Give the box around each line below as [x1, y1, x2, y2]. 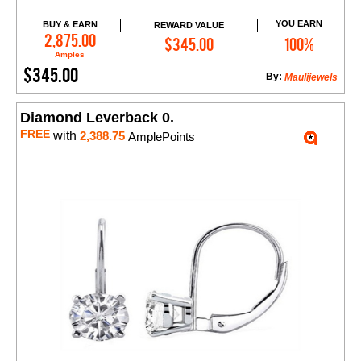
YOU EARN [276, 19, 323, 29]
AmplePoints [125, 130, 195, 144]
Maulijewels [284, 72, 338, 84]
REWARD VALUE [153, 19, 224, 30]
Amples [55, 50, 85, 60]
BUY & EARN [42, 19, 98, 30]
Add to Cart [167, 30, 226, 44]
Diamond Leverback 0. [20, 110, 174, 127]
